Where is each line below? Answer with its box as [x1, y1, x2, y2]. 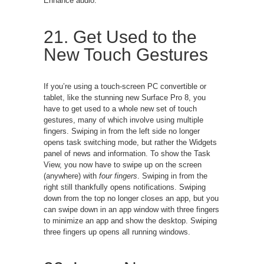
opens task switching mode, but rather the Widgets [44, 137, 217, 147]
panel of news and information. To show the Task [44, 148, 210, 158]
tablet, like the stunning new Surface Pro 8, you [44, 93, 206, 102]
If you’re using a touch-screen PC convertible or [44, 81, 206, 91]
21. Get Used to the [44, 27, 197, 47]
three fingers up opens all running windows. [44, 227, 190, 236]
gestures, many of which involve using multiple [44, 115, 203, 124]
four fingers [99, 171, 137, 180]
